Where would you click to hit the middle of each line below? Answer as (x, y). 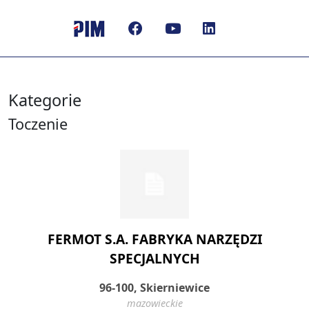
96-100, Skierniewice (154, 288)
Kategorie (45, 100)
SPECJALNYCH (154, 258)
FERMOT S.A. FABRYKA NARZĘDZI (154, 239)
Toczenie (38, 124)
